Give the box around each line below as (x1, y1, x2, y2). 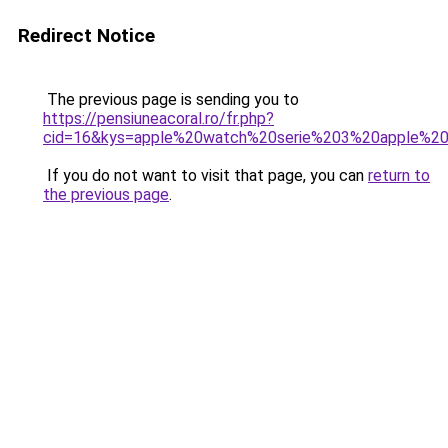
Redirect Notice (18, 24, 155, 47)
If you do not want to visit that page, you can (43, 166, 368, 185)
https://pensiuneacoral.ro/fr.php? (43, 109, 274, 128)
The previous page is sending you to (43, 90, 299, 109)
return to (368, 166, 430, 185)
